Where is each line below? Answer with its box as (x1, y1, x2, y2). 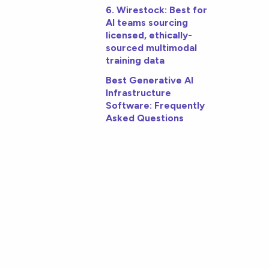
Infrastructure (106, 87, 172, 99)
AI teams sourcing (106, 17, 189, 29)
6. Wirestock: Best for (106, 4, 208, 16)
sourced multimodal (106, 42, 198, 54)
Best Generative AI (106, 74, 194, 86)
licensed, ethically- (106, 29, 193, 41)
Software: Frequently (106, 100, 205, 112)
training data (106, 55, 165, 67)
